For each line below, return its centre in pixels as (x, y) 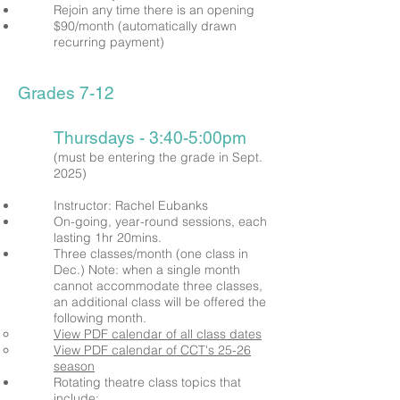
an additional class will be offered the (160, 302)
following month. (100, 318)
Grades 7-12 (66, 93)
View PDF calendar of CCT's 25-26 (152, 350)
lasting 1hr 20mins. (108, 237)
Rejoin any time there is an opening (154, 10)
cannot (75, 286)
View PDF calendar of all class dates (158, 334)
